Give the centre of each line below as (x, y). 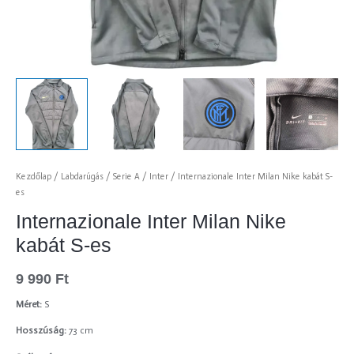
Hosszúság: (42, 331)
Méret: (29, 304)
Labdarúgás (82, 176)
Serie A (126, 176)
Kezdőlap (34, 176)
